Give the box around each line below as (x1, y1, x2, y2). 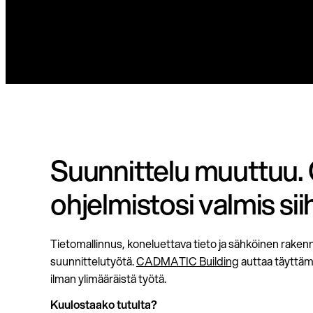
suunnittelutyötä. (50, 253, 136, 269)
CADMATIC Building (136, 253, 239, 269)
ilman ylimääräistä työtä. (50, 270, 166, 286)
